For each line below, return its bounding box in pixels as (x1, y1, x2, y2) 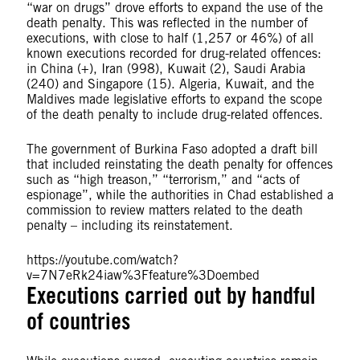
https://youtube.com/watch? (26, 252, 178, 268)
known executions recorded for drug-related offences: (26, 46, 321, 62)
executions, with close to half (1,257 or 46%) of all (26, 31, 313, 47)
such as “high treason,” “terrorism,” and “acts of (26, 172, 300, 188)
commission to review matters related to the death (26, 202, 303, 219)
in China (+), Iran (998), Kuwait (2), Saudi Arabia (26, 61, 305, 77)
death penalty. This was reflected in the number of (26, 15, 308, 31)
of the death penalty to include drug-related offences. (26, 107, 323, 123)
